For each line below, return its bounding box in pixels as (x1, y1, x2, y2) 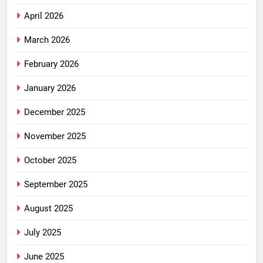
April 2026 (24, 11, 63, 22)
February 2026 (24, 59, 79, 70)
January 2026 (24, 83, 76, 94)
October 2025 (24, 155, 76, 166)
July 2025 (24, 227, 61, 238)
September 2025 (24, 179, 87, 190)
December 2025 (24, 107, 85, 118)
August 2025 (24, 203, 73, 214)
